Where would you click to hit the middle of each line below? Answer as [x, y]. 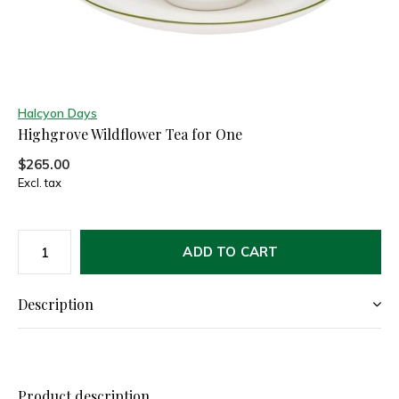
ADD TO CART [231, 252]
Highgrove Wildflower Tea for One [130, 134]
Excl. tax [40, 183]
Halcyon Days [57, 113]
